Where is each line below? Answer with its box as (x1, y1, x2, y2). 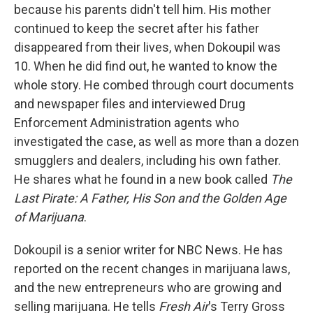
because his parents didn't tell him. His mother (14, 2, 271, 17)
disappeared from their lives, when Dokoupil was (14, 40, 281, 55)
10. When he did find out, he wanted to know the (14, 59, 277, 74)
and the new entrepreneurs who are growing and (14, 280, 282, 296)
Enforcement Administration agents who (14, 115, 239, 131)
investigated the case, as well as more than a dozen (14, 134, 299, 150)
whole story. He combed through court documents (14, 78, 294, 93)
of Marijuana (14, 210, 84, 225)
